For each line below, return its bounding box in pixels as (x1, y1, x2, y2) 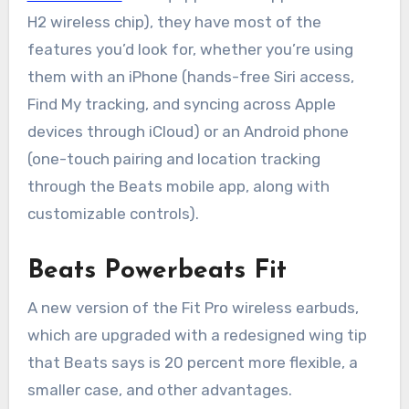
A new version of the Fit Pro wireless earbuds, (26, 298, 359, 317)
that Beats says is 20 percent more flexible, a (26, 352, 358, 372)
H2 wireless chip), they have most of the (26, 13, 321, 32)
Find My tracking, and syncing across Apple (26, 95, 336, 114)
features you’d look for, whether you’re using (26, 40, 353, 59)
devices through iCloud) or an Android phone (26, 122, 349, 142)
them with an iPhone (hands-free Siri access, (26, 68, 354, 87)
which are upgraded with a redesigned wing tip (26, 325, 367, 344)
